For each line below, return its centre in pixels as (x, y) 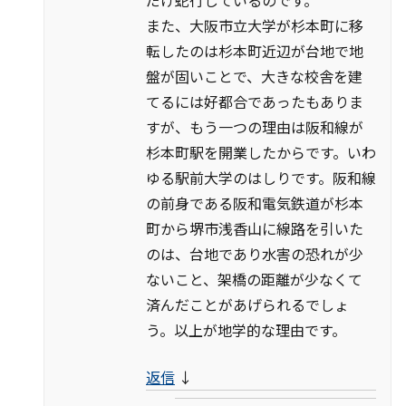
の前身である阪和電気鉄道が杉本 (255, 203)
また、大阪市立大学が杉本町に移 (255, 25)
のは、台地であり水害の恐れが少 (255, 253)
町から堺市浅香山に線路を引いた (255, 228)
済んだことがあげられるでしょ (247, 304)
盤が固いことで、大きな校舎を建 (254, 76)
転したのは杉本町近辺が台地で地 (255, 50)
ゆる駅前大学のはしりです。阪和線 (261, 177)
